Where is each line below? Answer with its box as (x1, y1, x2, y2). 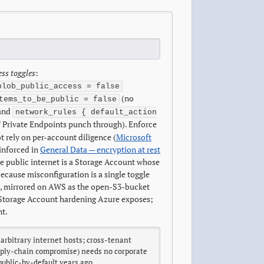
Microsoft (116, 131, 151, 143)
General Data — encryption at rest (40, 144, 160, 155)
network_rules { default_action (15, 108, 157, 117)
